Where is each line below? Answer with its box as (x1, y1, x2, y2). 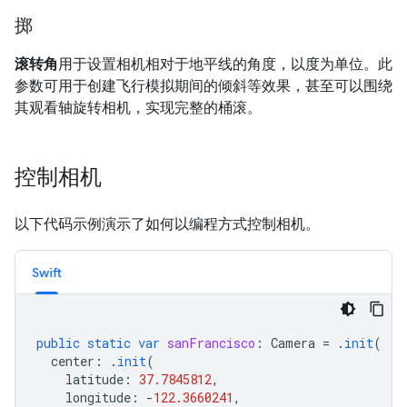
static (87, 333, 131, 352)
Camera (271, 333, 315, 352)
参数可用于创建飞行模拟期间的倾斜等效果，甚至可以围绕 (15, 76, 392, 94)
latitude (65, 370, 124, 388)
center (51, 352, 94, 370)
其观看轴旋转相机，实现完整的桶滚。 (15, 98, 262, 116)
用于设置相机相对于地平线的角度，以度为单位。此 (58, 55, 392, 73)
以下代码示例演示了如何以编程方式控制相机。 (15, 214, 320, 233)
